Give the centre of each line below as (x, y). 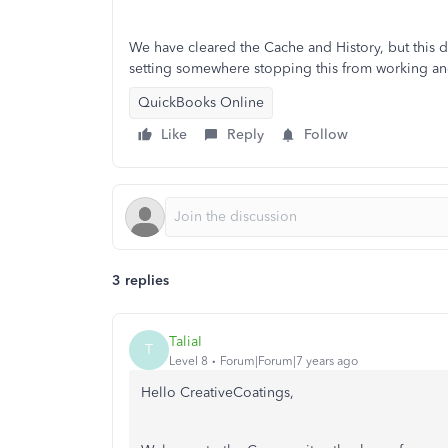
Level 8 (188, 360)
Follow (326, 134)
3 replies (140, 280)
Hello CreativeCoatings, (217, 392)
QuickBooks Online (201, 102)
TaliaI (185, 341)
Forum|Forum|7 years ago (289, 360)
